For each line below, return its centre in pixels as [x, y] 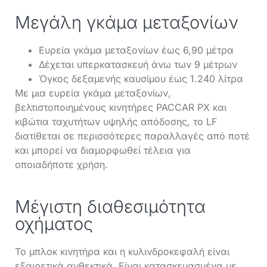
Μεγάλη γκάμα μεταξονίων [127, 22]
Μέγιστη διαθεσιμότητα [110, 207]
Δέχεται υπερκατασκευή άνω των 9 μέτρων [138, 64]
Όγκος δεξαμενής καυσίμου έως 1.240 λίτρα [141, 78]
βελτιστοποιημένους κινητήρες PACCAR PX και [121, 107]
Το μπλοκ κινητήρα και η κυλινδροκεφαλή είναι [122, 252]
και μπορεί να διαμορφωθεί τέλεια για [103, 150]
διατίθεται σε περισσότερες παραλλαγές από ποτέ [132, 136]
